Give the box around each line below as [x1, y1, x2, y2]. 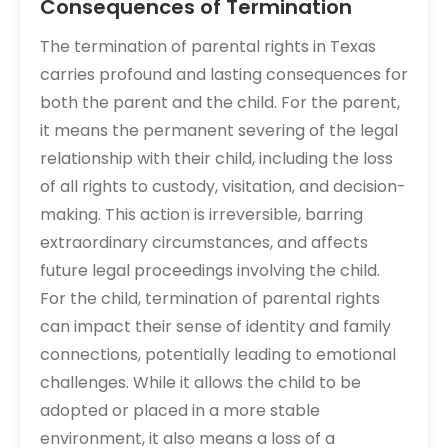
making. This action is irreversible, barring [40, 203, 363, 226]
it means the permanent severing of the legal [40, 119, 398, 142]
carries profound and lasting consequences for [40, 63, 408, 86]
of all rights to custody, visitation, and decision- [40, 175, 406, 198]
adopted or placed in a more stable [40, 399, 320, 422]
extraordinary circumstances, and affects [40, 231, 368, 254]
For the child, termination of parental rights [40, 287, 380, 310]
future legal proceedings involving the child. [40, 259, 380, 282]
